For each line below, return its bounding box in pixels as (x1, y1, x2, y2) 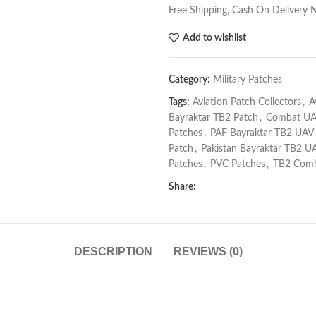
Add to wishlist (182, 32, 246, 43)
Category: (169, 75, 210, 85)
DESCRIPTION (73, 245, 152, 257)
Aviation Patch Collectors (193, 97, 301, 107)
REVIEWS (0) (173, 245, 243, 257)
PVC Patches (210, 159, 265, 169)
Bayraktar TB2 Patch (169, 113, 258, 123)
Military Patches (213, 75, 282, 85)
